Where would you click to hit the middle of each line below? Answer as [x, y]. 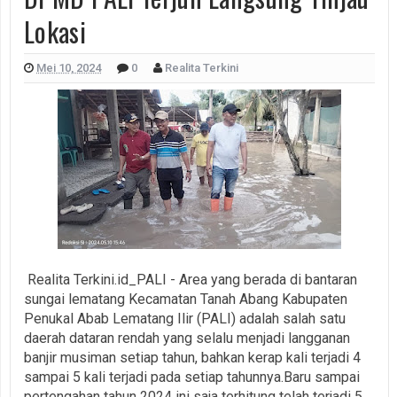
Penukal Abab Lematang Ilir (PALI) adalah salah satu [185, 318]
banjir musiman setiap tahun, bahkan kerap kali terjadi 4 [192, 357]
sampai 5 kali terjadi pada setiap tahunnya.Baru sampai [192, 377]
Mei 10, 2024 [69, 67]
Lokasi [55, 31]
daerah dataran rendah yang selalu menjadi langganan [187, 338]
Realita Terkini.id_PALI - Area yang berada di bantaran [191, 279]
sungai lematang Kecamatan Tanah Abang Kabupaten [186, 299]
